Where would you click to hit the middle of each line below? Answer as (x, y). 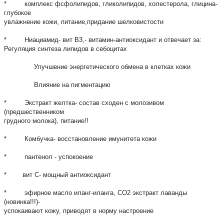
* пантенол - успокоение (48, 156)
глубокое (17, 12)
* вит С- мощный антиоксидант (57, 174)
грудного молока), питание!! (46, 120)
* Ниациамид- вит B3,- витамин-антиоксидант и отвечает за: (103, 39)
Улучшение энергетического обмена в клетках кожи (97, 66)
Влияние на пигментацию (57, 84)
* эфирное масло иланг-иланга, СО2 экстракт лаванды (95, 192)
